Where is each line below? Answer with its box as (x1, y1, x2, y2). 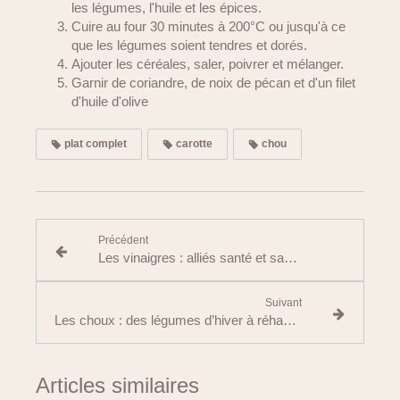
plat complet (62, 137, 127, 150)
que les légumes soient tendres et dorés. (71, 37, 307, 53)
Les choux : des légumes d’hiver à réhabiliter (283, 312, 296, 328)
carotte (173, 137, 212, 150)
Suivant (265, 296, 303, 309)
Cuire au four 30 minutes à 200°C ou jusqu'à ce (71, 19, 346, 34)
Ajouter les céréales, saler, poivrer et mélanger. (71, 56, 344, 71)
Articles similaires (36, 373, 199, 397)
